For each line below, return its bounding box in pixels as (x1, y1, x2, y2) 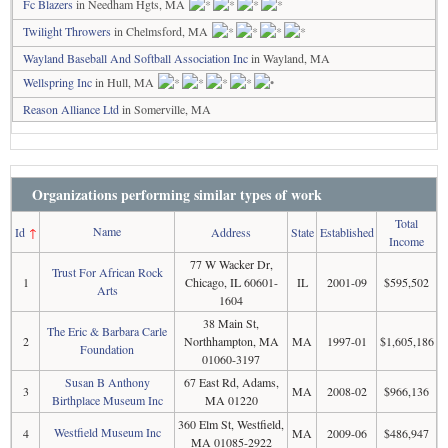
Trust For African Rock (51, 264, 163, 280)
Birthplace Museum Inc (51, 392, 163, 408)
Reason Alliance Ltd (23, 101, 119, 117)
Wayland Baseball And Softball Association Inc (23, 50, 248, 66)
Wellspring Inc (23, 74, 92, 90)
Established (319, 224, 374, 240)
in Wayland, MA (248, 50, 330, 66)
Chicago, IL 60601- (184, 274, 278, 290)
